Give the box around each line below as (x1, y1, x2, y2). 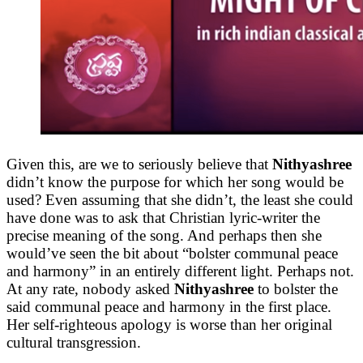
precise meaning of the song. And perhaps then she (6, 226, 322, 244)
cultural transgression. (6, 333, 141, 351)
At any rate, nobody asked (6, 280, 174, 297)
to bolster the (254, 280, 338, 297)
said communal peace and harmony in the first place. (6, 297, 331, 315)
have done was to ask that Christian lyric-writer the (6, 208, 320, 226)
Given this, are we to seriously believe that (6, 155, 272, 173)
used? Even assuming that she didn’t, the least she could (6, 190, 353, 208)
